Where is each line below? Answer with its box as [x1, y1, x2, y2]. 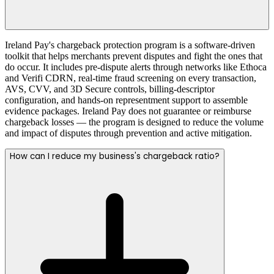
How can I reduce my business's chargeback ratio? [10, 150, 220, 162]
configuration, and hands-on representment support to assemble [5, 94, 248, 105]
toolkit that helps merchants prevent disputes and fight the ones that [5, 50, 262, 61]
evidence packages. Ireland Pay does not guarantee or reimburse [5, 105, 251, 116]
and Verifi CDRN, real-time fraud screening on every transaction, [5, 72, 256, 83]
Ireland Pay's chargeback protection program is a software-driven [5, 39, 255, 50]
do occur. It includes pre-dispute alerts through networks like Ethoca [5, 61, 267, 72]
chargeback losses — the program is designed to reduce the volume [5, 116, 264, 127]
